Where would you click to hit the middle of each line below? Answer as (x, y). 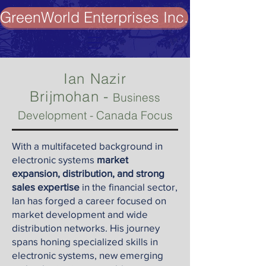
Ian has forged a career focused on (89, 200)
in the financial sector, (129, 187)
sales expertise (46, 187)
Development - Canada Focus (95, 115)
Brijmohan (64, 96)
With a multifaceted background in (87, 146)
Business (137, 97)
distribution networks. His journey (86, 228)
